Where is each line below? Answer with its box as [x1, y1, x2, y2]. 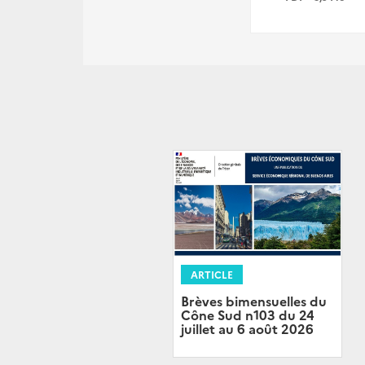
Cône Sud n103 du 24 [181, 305, 314, 323]
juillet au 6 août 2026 [181, 319, 314, 337]
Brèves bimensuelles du [181, 291, 327, 310]
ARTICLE [191, 266, 233, 281]
